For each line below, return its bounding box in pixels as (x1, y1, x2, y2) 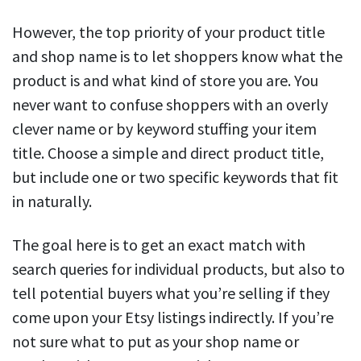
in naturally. (12, 191, 92, 212)
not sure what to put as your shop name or (12, 331, 299, 352)
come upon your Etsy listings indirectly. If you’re (12, 307, 334, 328)
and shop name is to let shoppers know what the (12, 46, 342, 67)
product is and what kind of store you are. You (12, 70, 318, 91)
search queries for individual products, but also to (12, 259, 345, 280)
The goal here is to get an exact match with (12, 234, 305, 255)
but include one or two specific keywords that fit (12, 167, 338, 188)
